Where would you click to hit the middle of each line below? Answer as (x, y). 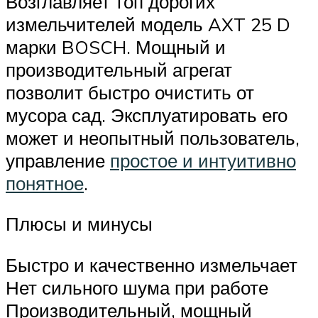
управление (58, 160)
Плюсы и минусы (79, 224)
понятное (45, 183)
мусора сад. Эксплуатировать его (147, 115)
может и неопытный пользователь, (153, 137)
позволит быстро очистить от (130, 92)
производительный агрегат (119, 69)
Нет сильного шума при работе (137, 288)
